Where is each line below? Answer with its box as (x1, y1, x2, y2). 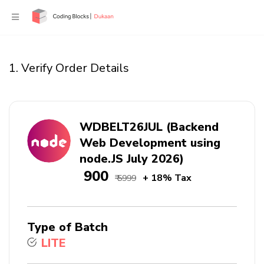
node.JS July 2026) (80, 151, 184, 167)
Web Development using (80, 135, 220, 151)
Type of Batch (27, 219, 108, 235)
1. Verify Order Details (9, 60, 129, 76)
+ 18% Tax (143, 171, 192, 184)
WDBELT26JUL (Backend (80, 119, 219, 135)
